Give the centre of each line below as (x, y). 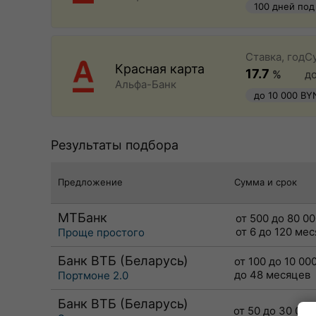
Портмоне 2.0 (93, 275)
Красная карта (160, 68)
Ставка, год (275, 57)
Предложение (90, 182)
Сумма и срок (266, 182)
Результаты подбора (115, 145)
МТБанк (83, 218)
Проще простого (101, 232)
